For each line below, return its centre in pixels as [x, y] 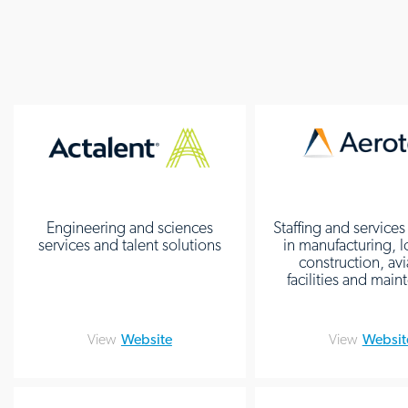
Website [146, 339]
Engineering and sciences [129, 227]
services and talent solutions [129, 245]
